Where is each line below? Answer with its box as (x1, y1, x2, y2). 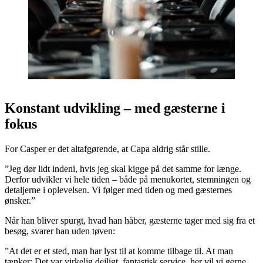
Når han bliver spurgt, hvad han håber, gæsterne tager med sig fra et (5, 215, 255, 225)
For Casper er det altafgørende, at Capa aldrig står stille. (5, 143, 210, 154)
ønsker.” (5, 195, 35, 205)
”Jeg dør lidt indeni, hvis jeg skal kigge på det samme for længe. (5, 163, 241, 174)
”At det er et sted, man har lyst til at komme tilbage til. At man (5, 245, 233, 256)
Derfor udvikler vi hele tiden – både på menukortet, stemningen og (5, 174, 251, 184)
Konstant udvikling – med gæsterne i (5, 100, 225, 116)
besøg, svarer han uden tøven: (5, 225, 115, 236)
